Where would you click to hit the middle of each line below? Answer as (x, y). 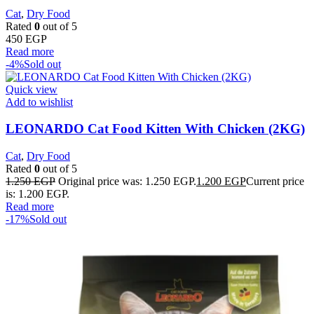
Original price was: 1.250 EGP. (127, 182)
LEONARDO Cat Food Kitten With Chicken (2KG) (155, 129)
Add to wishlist (39, 102)
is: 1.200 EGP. (37, 194)
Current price (275, 182)
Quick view (32, 89)
